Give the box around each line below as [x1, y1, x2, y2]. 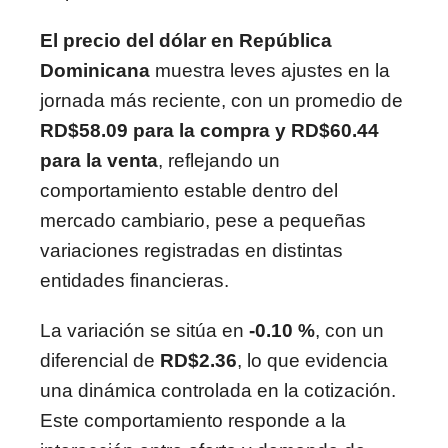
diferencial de [40, 350, 160, 371]
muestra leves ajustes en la [150, 60, 390, 81]
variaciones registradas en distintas [40, 240, 343, 261]
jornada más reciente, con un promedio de [40, 90, 403, 111]
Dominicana [40, 60, 150, 81]
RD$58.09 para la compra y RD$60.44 [40, 120, 379, 141]
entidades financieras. [40, 270, 229, 291]
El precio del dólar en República [40, 30, 332, 51]
